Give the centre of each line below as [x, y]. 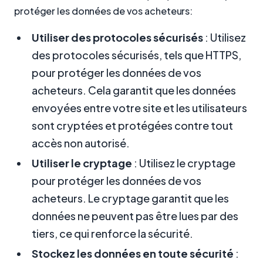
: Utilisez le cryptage [184, 163]
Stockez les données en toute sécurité [133, 254]
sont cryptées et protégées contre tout [132, 126]
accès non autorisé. [81, 143]
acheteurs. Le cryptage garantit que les [130, 198]
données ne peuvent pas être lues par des [135, 216]
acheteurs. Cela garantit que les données [134, 90]
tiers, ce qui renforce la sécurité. [112, 234]
